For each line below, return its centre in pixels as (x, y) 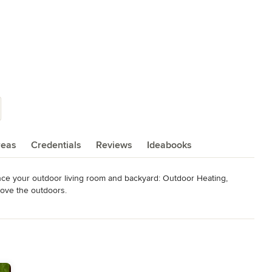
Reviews (114, 145)
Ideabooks (169, 145)
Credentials (56, 145)
